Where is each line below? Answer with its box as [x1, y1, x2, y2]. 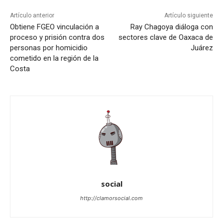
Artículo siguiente [164, 12, 213, 19]
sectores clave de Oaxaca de [118, 33, 213, 42]
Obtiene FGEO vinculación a [10, 22, 99, 32]
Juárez [190, 43, 213, 53]
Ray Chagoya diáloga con [130, 22, 213, 32]
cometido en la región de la [10, 54, 99, 63]
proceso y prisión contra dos [10, 33, 105, 42]
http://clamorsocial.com [80, 195, 143, 202]
